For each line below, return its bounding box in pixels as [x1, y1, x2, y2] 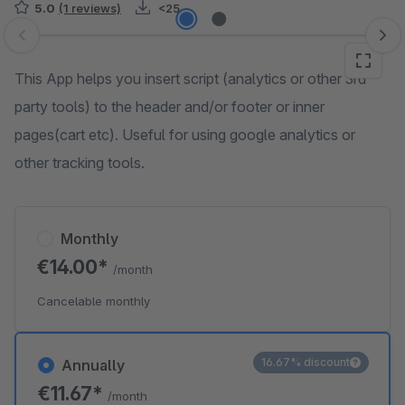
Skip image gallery [14, 35, 132, 53]
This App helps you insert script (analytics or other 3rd [14, 70, 366, 88]
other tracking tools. [14, 154, 145, 172]
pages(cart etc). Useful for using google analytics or [14, 126, 355, 144]
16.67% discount [261, 355, 350, 369]
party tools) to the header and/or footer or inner [14, 98, 325, 116]
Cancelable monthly [37, 294, 150, 308]
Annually [61, 356, 125, 374]
